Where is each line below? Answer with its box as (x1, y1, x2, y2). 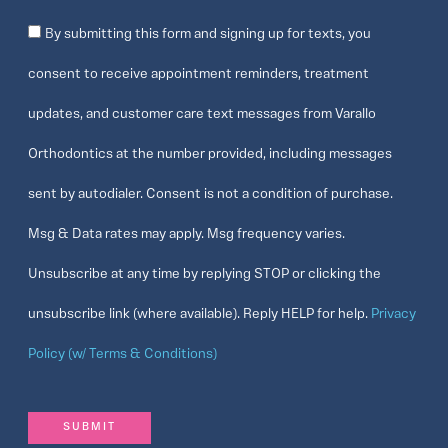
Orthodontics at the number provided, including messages (28, 148, 392, 162)
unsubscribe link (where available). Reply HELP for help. (28, 308, 371, 322)
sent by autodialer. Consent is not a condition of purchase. (28, 188, 393, 202)
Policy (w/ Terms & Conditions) (28, 348, 217, 362)
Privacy (371, 308, 416, 322)
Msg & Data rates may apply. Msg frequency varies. (28, 228, 345, 242)
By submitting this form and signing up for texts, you (45, 28, 371, 42)
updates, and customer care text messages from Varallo (28, 108, 376, 122)
